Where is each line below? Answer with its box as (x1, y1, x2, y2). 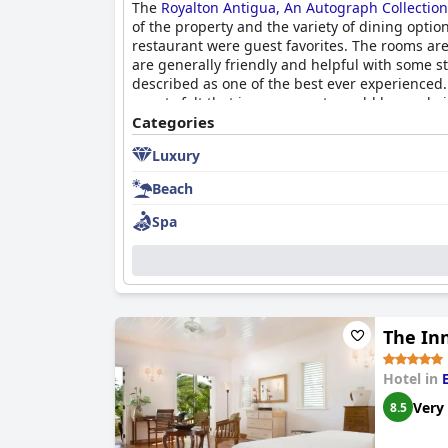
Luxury (152, 145, 200, 165)
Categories (132, 112, 214, 132)
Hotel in (383, 369, 442, 388)
